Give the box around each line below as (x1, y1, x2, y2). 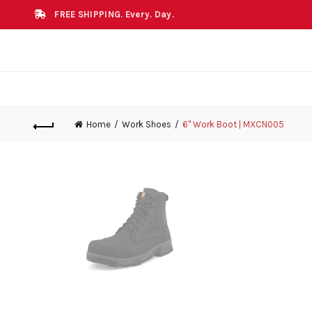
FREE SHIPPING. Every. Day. (54, 9, 175, 19)
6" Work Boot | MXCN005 (182, 119, 284, 130)
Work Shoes (121, 118, 171, 130)
